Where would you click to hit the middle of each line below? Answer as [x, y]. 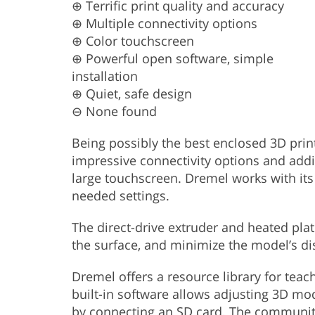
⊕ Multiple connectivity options [165, 23]
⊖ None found [114, 111]
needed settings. [121, 195]
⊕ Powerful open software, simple [173, 58]
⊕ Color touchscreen [133, 40]
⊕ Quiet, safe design [132, 93]
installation [105, 76]
